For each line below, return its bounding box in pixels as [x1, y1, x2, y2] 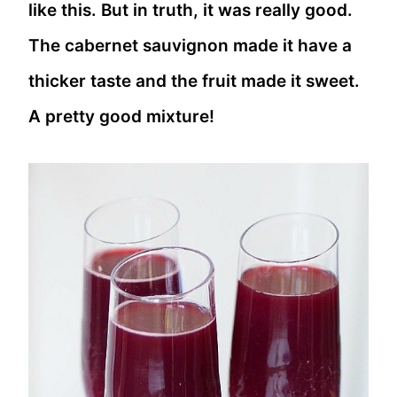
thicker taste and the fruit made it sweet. [28, 70, 360, 91]
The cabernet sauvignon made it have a [28, 35, 352, 56]
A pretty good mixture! [28, 105, 214, 127]
